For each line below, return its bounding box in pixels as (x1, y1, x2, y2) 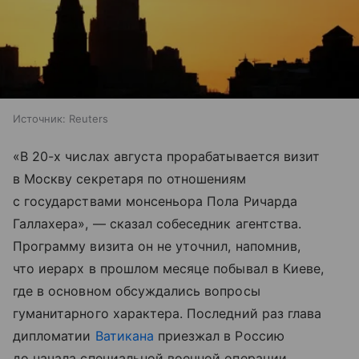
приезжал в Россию (153, 327, 284, 344)
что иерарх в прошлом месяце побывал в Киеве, (13, 260, 325, 276)
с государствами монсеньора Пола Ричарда (13, 192, 297, 209)
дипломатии (13, 327, 95, 344)
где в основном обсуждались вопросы (13, 282, 260, 299)
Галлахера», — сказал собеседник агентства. (13, 215, 302, 232)
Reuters (69, 111, 108, 125)
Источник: (13, 111, 66, 125)
